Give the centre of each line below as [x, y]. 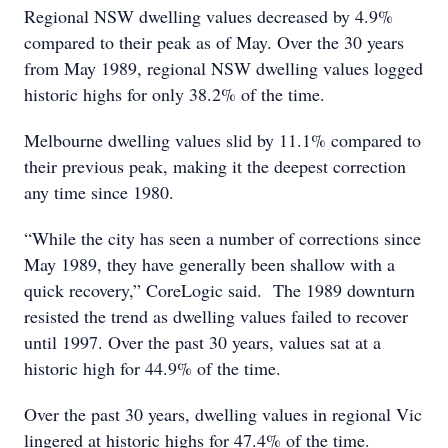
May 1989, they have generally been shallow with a [209, 264]
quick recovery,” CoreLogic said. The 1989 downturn [219, 290]
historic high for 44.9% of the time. [152, 368]
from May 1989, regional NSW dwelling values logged [223, 68]
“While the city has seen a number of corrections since [222, 238]
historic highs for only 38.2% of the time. [174, 94]
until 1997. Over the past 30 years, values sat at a [202, 342]
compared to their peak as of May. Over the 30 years [214, 42]
